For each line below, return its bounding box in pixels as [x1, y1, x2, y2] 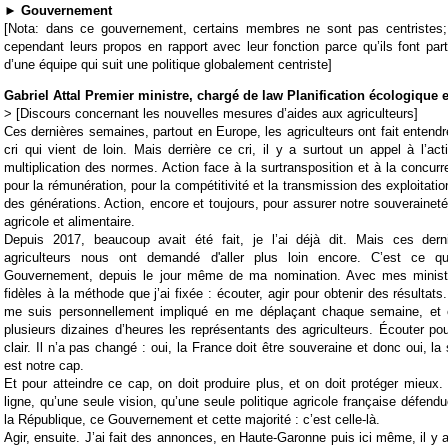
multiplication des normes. [4, 160, 158, 176]
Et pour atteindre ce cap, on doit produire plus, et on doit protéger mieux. [4, 376, 443, 392]
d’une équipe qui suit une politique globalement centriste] [4, 57, 336, 73]
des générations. [4, 196, 101, 212]
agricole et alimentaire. [4, 214, 135, 230]
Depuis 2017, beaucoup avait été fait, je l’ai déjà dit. [4, 232, 348, 248]
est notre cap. [4, 358, 84, 374]
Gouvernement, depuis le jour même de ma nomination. [4, 268, 341, 284]
